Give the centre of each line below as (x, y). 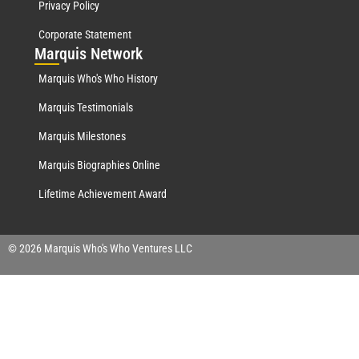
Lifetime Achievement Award (103, 194)
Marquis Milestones (82, 136)
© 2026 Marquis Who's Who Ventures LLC (100, 248)
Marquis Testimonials (86, 107)
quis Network (101, 53)
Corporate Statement (85, 34)
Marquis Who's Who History (98, 78)
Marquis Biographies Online (99, 165)
